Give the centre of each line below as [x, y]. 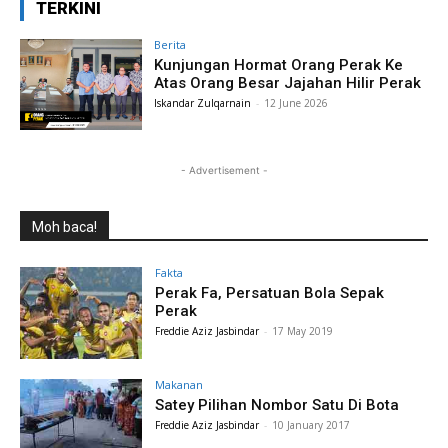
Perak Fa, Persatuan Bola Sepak [270, 293]
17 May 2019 [303, 331]
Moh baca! [64, 227]
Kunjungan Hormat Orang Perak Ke [279, 64]
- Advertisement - [224, 170]
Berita [170, 44]
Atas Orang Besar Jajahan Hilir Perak [288, 82]
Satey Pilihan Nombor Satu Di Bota [277, 405]
